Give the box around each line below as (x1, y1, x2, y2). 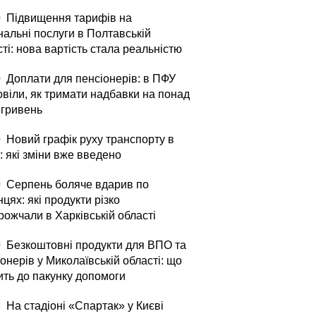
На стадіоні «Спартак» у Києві (4, 300, 164, 312)
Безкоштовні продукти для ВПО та (4, 239, 186, 251)
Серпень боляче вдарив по (4, 178, 149, 190)
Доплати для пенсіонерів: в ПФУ (4, 73, 176, 85)
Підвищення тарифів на (4, 12, 132, 24)
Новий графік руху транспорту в (4, 133, 174, 145)
